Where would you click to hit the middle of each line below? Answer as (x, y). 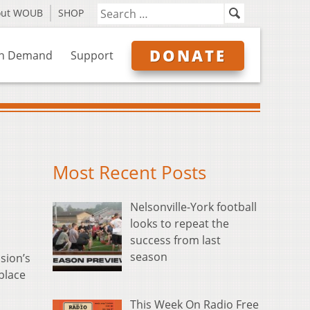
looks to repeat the (180, 224)
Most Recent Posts (129, 173)
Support (92, 55)
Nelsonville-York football (193, 207)
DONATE (188, 55)
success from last (175, 240)
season (149, 257)
